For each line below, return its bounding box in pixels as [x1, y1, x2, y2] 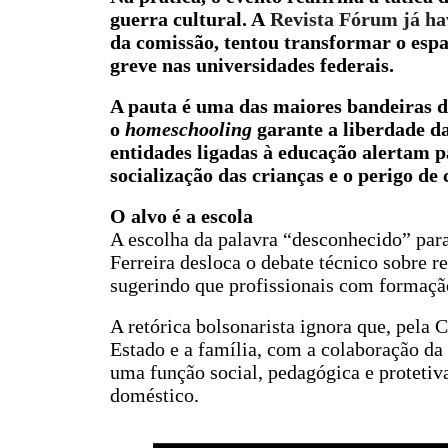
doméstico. [109, 384, 199, 406]
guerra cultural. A [109, 8, 270, 30]
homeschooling [124, 118, 252, 140]
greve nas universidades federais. [109, 54, 394, 76]
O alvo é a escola [109, 205, 253, 227]
